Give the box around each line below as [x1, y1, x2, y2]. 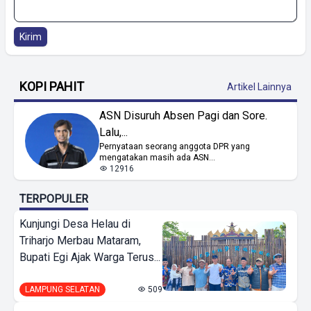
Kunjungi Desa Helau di [19, 217, 131, 230]
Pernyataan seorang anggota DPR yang [99, 141, 251, 151]
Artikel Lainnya [227, 81, 292, 92]
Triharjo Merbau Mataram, [19, 233, 141, 247]
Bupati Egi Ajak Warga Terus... [19, 250, 160, 264]
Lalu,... [99, 125, 128, 139]
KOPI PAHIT [19, 78, 84, 94]
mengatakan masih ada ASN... [99, 152, 216, 162]
